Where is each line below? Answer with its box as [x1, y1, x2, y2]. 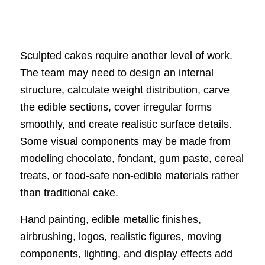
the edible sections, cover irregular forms [20, 101, 212, 114]
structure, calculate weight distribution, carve [20, 84, 230, 96]
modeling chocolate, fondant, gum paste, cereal [20, 153, 244, 165]
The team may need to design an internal [20, 67, 214, 79]
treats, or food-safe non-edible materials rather [20, 170, 239, 182]
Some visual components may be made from [20, 135, 231, 148]
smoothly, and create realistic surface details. [20, 118, 232, 131]
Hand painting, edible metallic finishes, [20, 213, 201, 225]
